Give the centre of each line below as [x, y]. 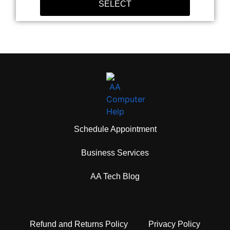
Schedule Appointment [115, 129]
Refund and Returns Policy [79, 224]
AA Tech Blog [115, 176]
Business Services [115, 152]
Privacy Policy [174, 224]
